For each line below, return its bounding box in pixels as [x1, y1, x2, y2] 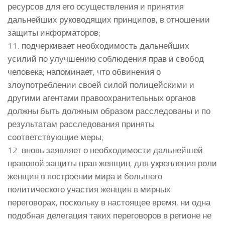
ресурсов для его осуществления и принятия [8, 1, 184, 12]
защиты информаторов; [8, 27, 100, 38]
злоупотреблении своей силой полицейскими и [8, 79, 194, 90]
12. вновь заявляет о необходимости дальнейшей [8, 145, 203, 155]
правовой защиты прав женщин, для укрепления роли [8, 158, 217, 168]
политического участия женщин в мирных [8, 184, 171, 194]
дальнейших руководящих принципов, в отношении [8, 14, 210, 25]
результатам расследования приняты [8, 119, 155, 129]
